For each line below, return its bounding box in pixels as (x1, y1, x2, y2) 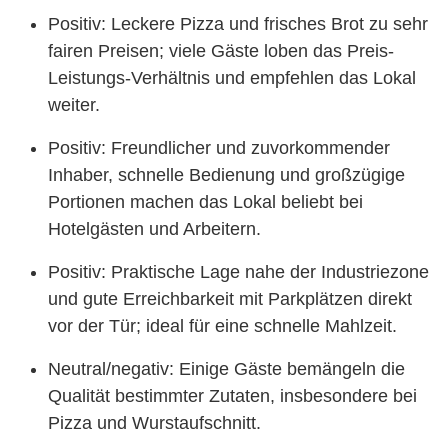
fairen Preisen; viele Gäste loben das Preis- (48, 41, 394, 61)
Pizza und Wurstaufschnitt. (48, 413, 261, 433)
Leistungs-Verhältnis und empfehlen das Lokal (48, 68, 416, 88)
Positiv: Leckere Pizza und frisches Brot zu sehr (48, 14, 428, 34)
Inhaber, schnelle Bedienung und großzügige (48, 165, 405, 185)
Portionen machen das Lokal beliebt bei (48, 192, 363, 212)
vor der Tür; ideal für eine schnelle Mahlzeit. (48, 316, 397, 336)
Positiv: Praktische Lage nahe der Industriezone (48, 262, 429, 282)
